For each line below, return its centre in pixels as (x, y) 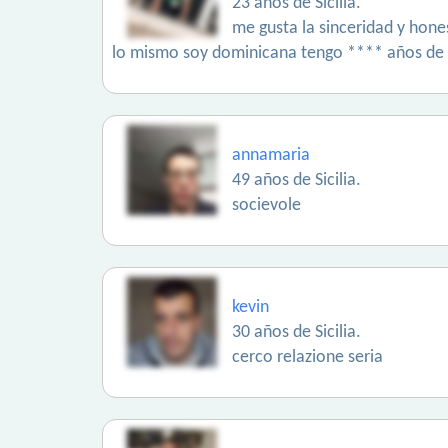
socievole (266, 205)
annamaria (271, 155)
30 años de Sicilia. (296, 332)
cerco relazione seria (307, 357)
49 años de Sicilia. (296, 180)
